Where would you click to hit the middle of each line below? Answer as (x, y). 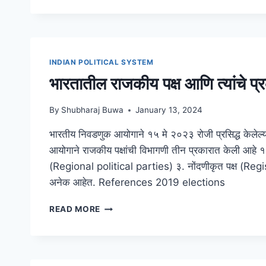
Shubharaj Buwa (93, 110)
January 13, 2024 (169, 110)
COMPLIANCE (129, 34)
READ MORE (75, 209)
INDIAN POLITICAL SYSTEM (102, 62)
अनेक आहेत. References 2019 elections (137, 183)
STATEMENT (126, 9)
